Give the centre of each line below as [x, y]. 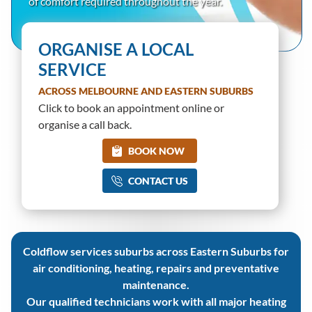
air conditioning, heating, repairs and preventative [156, 268]
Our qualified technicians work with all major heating [156, 301]
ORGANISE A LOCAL [116, 49]
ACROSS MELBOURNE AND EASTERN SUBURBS [146, 91]
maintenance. [156, 284]
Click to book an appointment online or [131, 108]
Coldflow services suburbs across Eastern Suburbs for [156, 251]
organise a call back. [85, 124]
